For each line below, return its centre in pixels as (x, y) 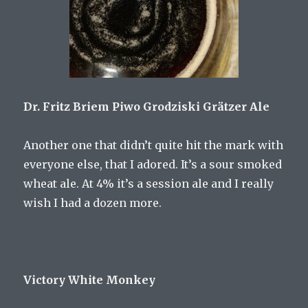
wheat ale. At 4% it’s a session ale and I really (149, 183)
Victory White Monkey (90, 279)
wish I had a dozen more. (93, 202)
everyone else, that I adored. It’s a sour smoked (153, 164)
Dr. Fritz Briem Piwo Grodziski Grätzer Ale (147, 106)
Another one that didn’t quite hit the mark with (154, 145)
